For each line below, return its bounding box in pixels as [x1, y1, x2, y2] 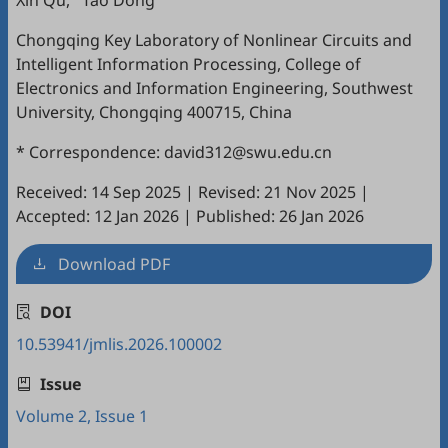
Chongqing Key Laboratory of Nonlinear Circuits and [16, 29, 412, 51]
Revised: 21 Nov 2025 [198, 181, 356, 203]
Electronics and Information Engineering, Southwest [16, 77, 413, 99]
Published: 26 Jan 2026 [196, 205, 364, 227]
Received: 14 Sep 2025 [16, 181, 181, 203]
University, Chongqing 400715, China [16, 101, 292, 123]
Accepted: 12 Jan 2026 [16, 205, 179, 227]
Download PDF [58, 253, 170, 275]
